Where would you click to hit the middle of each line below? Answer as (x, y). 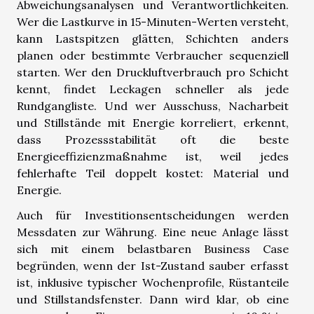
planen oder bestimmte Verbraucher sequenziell (153, 55)
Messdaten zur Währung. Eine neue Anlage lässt (153, 232)
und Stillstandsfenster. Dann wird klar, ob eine (153, 299)
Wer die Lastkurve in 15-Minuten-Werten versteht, (153, 21)
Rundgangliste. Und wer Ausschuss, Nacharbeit (153, 105)
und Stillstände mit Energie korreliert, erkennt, (153, 122)
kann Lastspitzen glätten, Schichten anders (153, 38)
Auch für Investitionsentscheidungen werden (153, 215)
